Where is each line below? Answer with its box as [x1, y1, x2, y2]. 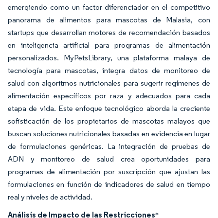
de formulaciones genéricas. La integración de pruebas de [8, 141, 210, 151]
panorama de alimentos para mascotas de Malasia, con [8, 15, 210, 24]
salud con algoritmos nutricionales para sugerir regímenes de [8, 78, 210, 88]
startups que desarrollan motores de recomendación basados [8, 27, 210, 37]
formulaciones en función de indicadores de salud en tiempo [8, 179, 210, 189]
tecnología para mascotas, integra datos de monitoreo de [8, 65, 210, 75]
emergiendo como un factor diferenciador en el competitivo [8, 2, 210, 12]
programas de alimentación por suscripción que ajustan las [8, 166, 210, 176]
